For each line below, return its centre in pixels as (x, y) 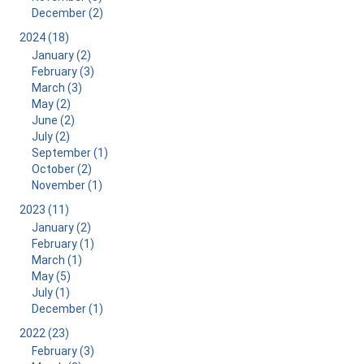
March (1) (56, 260)
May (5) (51, 276)
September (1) (69, 153)
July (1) (50, 292)
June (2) (53, 120)
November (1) (67, 185)
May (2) (51, 104)
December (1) (67, 309)
